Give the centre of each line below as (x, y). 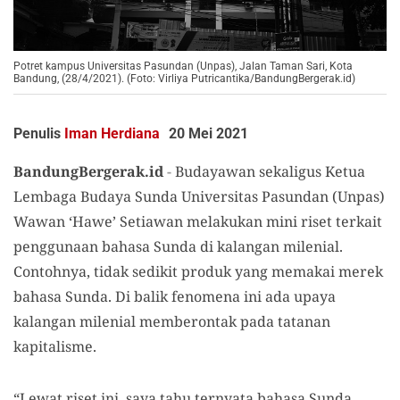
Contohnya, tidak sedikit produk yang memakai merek (198, 272)
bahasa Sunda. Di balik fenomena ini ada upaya (175, 297)
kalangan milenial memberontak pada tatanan (172, 322)
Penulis (39, 134)
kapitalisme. (55, 347)
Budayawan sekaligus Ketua (270, 172)
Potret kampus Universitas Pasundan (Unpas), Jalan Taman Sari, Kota (183, 67)
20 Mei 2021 (208, 134)
